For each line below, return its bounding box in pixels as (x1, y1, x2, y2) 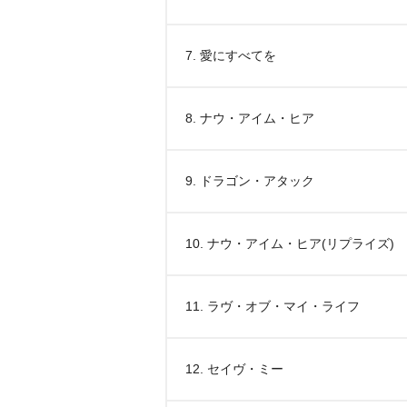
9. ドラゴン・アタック (185, 174, 314, 188)
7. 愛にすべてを (185, 48, 276, 63)
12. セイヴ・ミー (185, 362, 283, 376)
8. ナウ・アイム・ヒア (185, 111, 314, 125)
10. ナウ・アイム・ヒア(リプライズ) (185, 236, 394, 251)
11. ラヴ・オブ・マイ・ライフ (185, 299, 360, 313)
